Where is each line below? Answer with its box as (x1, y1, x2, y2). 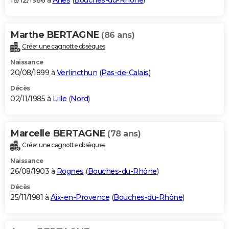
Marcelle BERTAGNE (10, 128, 107, 140)
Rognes (56, 166, 84, 176)
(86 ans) (101, 30, 134, 40)
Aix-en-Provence (50, 192, 109, 202)
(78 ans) (107, 129, 141, 139)
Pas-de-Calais (101, 68, 149, 78)
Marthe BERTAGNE (10, 29, 101, 41)
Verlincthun (56, 68, 97, 78)
